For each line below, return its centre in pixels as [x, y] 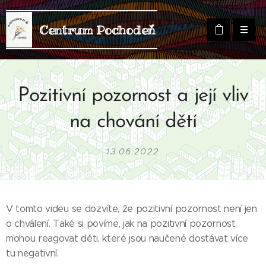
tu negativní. [34, 253]
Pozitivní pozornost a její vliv [133, 96]
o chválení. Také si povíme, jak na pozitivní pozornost [121, 224]
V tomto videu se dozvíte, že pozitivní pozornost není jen [132, 209]
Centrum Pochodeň [97, 30]
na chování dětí [133, 122]
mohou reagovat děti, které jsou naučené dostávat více [127, 238]
